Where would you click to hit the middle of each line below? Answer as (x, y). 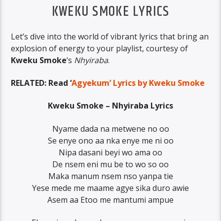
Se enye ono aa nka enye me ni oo (110, 140)
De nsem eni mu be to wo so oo (110, 164)
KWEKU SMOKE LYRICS (110, 12)
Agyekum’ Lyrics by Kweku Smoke (138, 83)
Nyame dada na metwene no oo (110, 129)
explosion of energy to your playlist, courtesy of (100, 48)
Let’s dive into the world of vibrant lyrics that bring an (110, 36)
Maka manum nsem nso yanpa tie (110, 176)
